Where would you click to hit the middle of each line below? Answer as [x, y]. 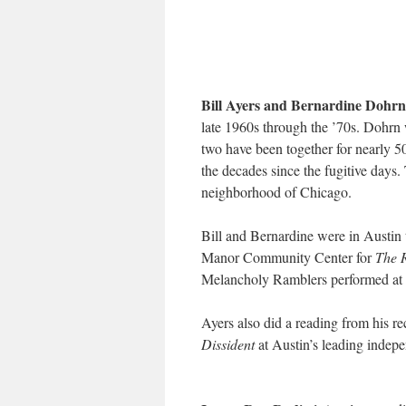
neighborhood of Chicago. [276, 192]
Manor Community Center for [288, 257]
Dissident [228, 344]
